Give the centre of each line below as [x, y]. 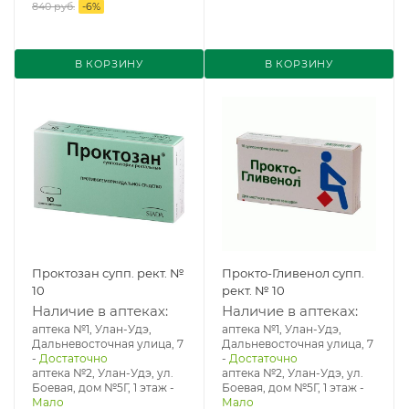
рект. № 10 [253, 290]
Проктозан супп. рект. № [108, 273]
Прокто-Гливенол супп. [293, 273]
